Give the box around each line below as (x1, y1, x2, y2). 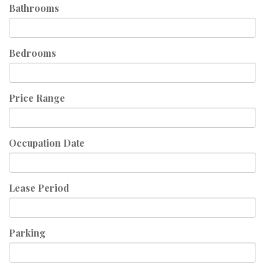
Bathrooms (9, 2, 59, 14)
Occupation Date (9, 137, 85, 149)
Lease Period (9, 182, 69, 194)
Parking (9, 227, 46, 239)
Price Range (9, 92, 65, 104)
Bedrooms (9, 47, 56, 59)
